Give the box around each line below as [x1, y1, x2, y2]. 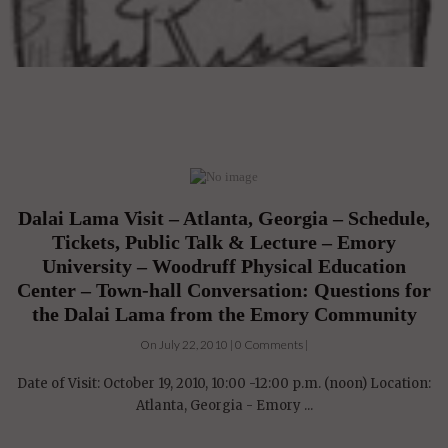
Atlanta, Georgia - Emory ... [135, 397, 313, 415]
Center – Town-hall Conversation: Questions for [17, 279, 431, 302]
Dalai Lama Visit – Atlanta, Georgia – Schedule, [18, 207, 430, 230]
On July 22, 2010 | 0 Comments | [140, 337, 308, 353]
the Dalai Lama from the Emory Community [31, 303, 417, 326]
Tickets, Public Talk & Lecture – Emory [52, 231, 396, 254]
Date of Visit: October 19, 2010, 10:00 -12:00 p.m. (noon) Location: [17, 375, 431, 393]
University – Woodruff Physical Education [42, 255, 406, 278]
